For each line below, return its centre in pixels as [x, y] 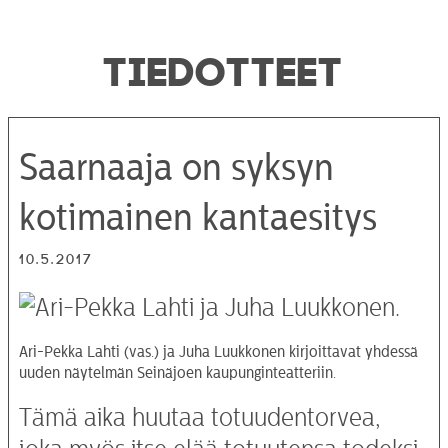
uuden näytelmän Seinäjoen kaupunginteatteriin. [177, 372]
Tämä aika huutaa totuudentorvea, [199, 417]
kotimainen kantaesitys [198, 217]
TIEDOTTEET [224, 66]
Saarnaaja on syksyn [176, 167]
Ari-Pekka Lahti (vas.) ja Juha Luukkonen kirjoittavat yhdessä [218, 351]
